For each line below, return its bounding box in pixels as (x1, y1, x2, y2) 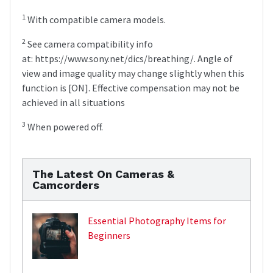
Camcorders (32, 178, 99, 191)
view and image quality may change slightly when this (22, 66, 244, 79)
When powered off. (26, 120, 103, 133)
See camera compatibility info (26, 37, 153, 50)
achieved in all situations (22, 96, 125, 108)
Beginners (88, 229, 130, 241)
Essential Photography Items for (88, 214, 226, 227)
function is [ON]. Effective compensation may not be (22, 81, 239, 94)
